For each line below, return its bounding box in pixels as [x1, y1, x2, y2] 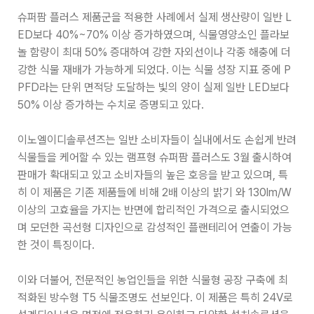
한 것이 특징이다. [17, 238, 95, 252]
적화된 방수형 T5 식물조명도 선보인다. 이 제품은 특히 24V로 [17, 291, 293, 304]
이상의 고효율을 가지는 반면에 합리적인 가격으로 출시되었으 [17, 203, 289, 217]
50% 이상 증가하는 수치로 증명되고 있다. [17, 98, 204, 111]
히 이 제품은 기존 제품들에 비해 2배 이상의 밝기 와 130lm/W [17, 186, 292, 199]
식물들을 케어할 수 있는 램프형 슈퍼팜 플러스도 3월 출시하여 [17, 151, 292, 164]
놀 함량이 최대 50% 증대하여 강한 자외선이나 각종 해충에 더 [17, 46, 291, 59]
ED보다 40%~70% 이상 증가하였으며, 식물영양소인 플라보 [17, 28, 289, 41]
